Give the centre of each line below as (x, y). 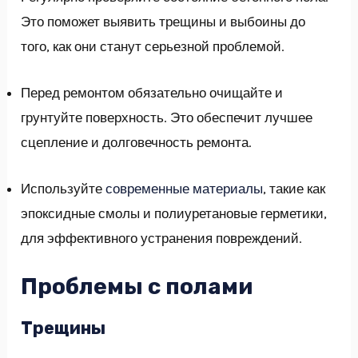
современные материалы (185, 188)
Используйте (64, 188)
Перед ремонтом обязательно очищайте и (152, 92)
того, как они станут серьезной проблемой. (153, 46)
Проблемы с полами (137, 287)
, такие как (294, 188)
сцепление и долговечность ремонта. (137, 142)
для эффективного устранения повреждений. (162, 238)
